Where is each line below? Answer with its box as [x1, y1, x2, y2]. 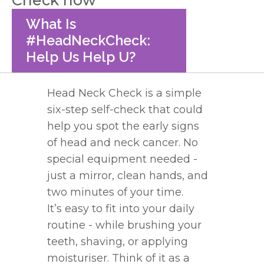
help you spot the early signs [47, 119, 199, 133]
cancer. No [140, 136, 198, 149]
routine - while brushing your [47, 218, 202, 232]
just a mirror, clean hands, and [47, 169, 208, 182]
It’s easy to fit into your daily [47, 202, 194, 215]
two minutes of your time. [47, 185, 183, 199]
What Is [26, 15, 76, 32]
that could [146, 103, 203, 116]
